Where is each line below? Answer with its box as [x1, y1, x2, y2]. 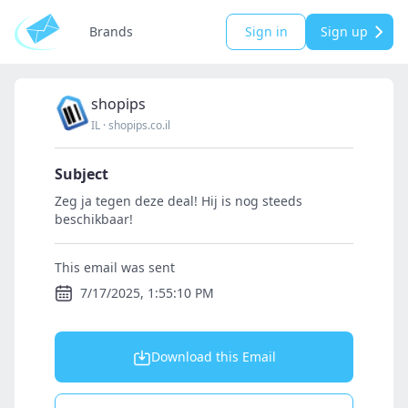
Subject [55, 164, 108, 184]
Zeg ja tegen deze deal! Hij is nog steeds [55, 192, 302, 209]
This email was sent [55, 259, 175, 276]
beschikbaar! [55, 210, 133, 228]
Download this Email [150, 348, 276, 365]
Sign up [321, 23, 368, 40]
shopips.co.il [108, 117, 170, 133]
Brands [89, 23, 133, 40]
